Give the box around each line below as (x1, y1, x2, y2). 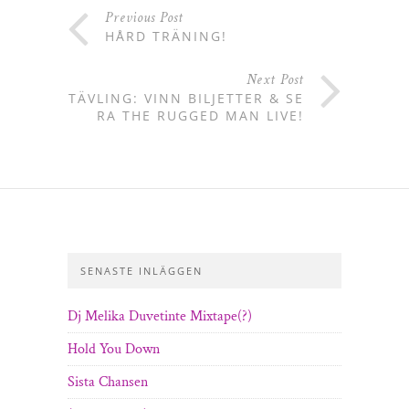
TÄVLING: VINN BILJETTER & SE (68, 89, 304, 108)
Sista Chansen (68, 372, 148, 393)
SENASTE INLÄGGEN (80, 264, 203, 278)
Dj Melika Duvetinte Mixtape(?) (68, 307, 252, 327)
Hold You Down (68, 340, 160, 360)
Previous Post (105, 8, 184, 28)
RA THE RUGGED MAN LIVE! (97, 107, 304, 125)
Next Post (246, 70, 304, 90)
